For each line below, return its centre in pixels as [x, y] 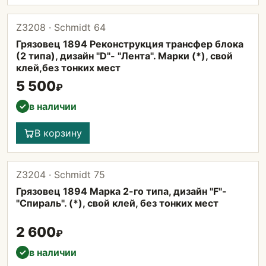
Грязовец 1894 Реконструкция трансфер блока [130, 44]
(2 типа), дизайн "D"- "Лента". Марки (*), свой [124, 56]
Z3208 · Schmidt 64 [61, 27]
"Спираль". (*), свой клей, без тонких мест [117, 203]
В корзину [58, 133]
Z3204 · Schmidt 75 [61, 175]
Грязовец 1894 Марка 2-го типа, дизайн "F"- [121, 191]
